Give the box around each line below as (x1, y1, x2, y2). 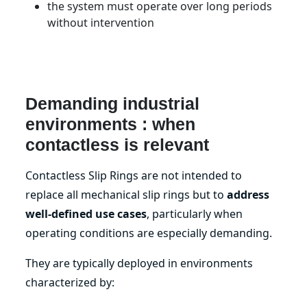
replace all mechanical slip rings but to (25, 186, 228, 202)
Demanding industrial (25, 93, 200, 113)
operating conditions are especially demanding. (25, 225, 273, 241)
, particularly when (147, 206, 243, 221)
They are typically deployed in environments (25, 255, 254, 271)
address (227, 186, 270, 202)
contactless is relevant (25, 134, 210, 154)
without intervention (47, 14, 155, 30)
